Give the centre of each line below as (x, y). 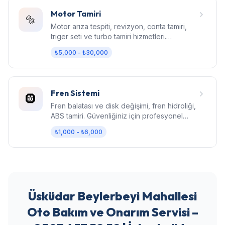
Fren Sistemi (75, 93)
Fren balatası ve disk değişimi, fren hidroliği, (123, 105)
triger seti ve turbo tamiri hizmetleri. (108, 36)
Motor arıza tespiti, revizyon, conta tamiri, (119, 26)
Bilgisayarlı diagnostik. (87, 46)
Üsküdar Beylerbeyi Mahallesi (113, 196)
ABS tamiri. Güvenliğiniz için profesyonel (117, 116)
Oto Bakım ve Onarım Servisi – (113, 212)
